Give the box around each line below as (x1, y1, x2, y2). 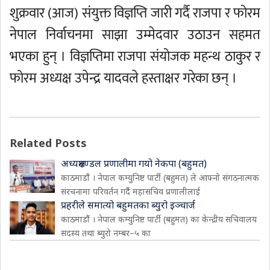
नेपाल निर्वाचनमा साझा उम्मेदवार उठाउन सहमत (10, 24, 260, 46)
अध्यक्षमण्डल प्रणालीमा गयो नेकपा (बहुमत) (61, 157, 207, 170)
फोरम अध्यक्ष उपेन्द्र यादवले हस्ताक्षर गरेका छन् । (10, 67, 237, 90)
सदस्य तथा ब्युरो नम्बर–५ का (61, 227, 151, 239)
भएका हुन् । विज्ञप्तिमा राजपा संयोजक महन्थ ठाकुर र (10, 45, 260, 68)
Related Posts (10, 136, 87, 150)
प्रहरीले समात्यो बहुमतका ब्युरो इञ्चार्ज (61, 198, 195, 212)
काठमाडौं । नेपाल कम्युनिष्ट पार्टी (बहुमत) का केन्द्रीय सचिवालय (61, 213, 257, 225)
